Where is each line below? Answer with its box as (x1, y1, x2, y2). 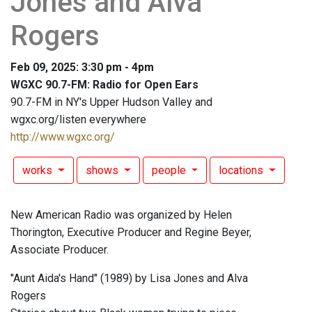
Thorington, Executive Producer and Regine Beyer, (10, 226, 251, 240)
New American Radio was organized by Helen (10, 208, 232, 222)
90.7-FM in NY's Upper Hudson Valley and (10, 95, 212, 109)
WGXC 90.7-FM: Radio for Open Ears (10, 78, 198, 92)
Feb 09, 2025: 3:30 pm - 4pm (10, 61, 154, 75)
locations (219, 164, 267, 178)
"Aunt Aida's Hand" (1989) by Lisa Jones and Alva (10, 272, 248, 286)
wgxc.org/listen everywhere (10, 113, 146, 127)
